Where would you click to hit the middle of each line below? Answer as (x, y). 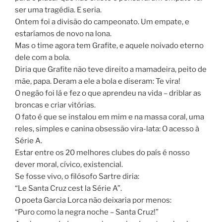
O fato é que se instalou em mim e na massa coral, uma (110, 117)
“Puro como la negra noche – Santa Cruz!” (87, 212)
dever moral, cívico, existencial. (69, 164)
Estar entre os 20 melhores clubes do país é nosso (102, 152)
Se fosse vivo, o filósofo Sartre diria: (77, 176)
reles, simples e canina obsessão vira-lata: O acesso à (107, 129)
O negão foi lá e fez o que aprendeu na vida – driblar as (108, 93)
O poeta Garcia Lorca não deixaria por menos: (93, 200)
